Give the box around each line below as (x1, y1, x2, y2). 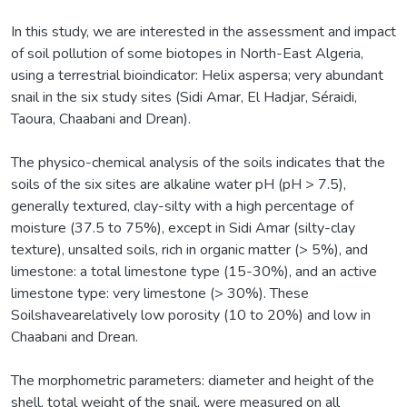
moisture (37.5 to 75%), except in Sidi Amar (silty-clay (11, 217, 355, 238)
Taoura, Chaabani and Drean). (11, 108, 191, 129)
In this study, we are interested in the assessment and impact (11, 21, 396, 42)
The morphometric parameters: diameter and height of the (11, 370, 374, 391)
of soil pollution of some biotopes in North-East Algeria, (11, 43, 363, 64)
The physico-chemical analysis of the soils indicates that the (11, 152, 385, 173)
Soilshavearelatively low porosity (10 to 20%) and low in (11, 304, 371, 325)
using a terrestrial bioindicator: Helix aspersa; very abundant (11, 65, 383, 85)
